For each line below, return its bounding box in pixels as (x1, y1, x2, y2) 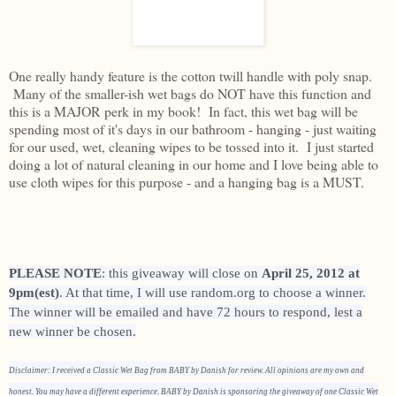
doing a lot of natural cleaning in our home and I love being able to (9, 155, 378, 174)
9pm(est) (9, 286, 59, 301)
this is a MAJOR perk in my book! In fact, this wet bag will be (9, 102, 358, 121)
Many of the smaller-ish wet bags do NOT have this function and (9, 84, 371, 103)
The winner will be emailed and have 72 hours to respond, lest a (9, 305, 362, 320)
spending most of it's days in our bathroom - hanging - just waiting (9, 119, 377, 139)
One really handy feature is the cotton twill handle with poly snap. (9, 66, 372, 86)
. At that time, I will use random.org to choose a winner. (59, 286, 366, 301)
